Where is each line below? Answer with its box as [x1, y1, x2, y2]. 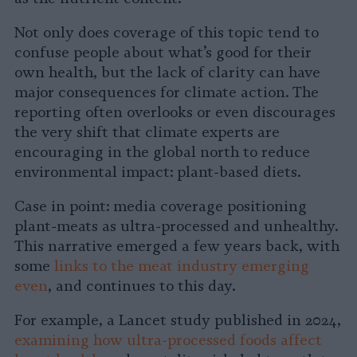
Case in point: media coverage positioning [14, 198, 307, 216]
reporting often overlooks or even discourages [14, 104, 335, 122]
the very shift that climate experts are [14, 124, 280, 142]
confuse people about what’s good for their [14, 44, 312, 62]
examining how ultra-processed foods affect [14, 331, 322, 350]
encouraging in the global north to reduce [14, 143, 310, 162]
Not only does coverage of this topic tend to [14, 24, 319, 42]
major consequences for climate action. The [14, 84, 319, 102]
